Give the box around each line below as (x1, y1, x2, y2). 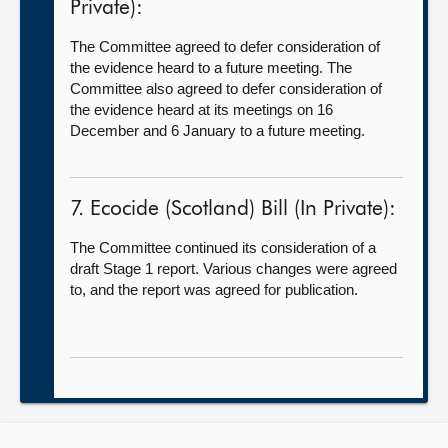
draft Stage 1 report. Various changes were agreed (70, 260, 397, 277)
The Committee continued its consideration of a (70, 239, 376, 256)
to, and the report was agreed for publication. (70, 281, 358, 298)
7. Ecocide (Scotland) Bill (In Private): (70, 199, 396, 220)
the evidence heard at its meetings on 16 (70, 101, 333, 118)
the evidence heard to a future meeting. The (70, 59, 352, 76)
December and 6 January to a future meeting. (70, 122, 365, 139)
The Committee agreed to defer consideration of (70, 38, 380, 55)
